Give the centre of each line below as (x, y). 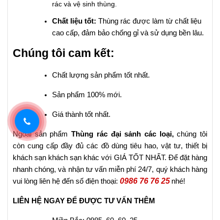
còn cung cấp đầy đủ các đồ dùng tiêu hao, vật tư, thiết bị (110, 146)
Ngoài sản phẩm (41, 134)
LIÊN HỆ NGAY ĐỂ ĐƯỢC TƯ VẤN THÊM (84, 201)
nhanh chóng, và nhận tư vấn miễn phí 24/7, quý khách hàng (110, 169)
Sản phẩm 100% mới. (87, 95)
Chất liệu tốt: (74, 21)
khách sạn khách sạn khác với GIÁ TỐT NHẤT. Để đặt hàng (110, 158)
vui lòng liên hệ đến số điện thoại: (66, 181)
